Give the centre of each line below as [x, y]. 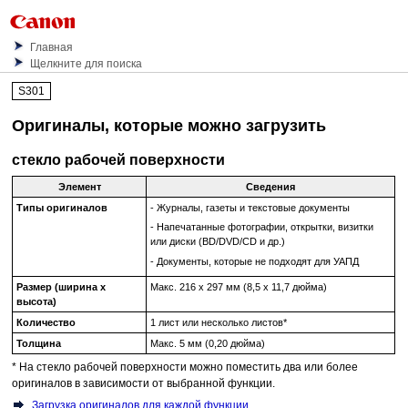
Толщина [38, 343]
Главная [52, 47]
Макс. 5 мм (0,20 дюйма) [207, 343]
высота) [36, 301]
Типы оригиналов [61, 207]
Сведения [271, 186]
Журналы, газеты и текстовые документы [253, 207]
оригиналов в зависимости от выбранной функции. [144, 384]
